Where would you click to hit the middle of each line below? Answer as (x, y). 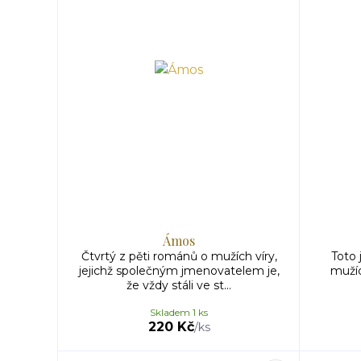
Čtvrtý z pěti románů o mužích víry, (179, 256)
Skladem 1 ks (179, 312)
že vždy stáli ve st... (179, 285)
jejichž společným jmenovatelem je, (179, 271)
